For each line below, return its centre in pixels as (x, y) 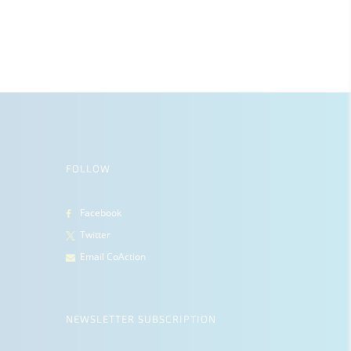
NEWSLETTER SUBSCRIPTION (141, 320)
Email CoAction (113, 256)
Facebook (101, 213)
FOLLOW (89, 169)
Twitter (95, 234)
